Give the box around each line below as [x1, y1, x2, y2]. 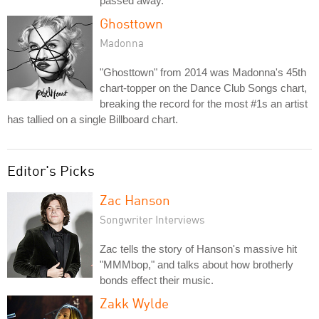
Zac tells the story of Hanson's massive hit [100, 242, 297, 255]
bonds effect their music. [100, 273, 214, 286]
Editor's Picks [7, 161, 95, 179]
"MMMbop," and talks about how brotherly [100, 258, 293, 271]
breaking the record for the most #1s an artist [100, 97, 308, 110]
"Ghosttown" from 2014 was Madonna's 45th [100, 66, 306, 78]
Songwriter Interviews [100, 212, 205, 226]
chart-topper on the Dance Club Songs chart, [100, 81, 307, 94]
